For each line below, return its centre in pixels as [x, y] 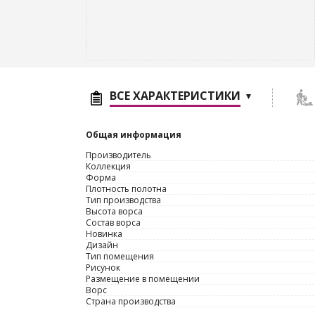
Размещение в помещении [143, 279]
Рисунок [103, 268]
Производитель [118, 155]
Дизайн [102, 245]
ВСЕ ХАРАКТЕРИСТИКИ [175, 96]
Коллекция [108, 166]
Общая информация [134, 135]
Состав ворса [113, 223]
